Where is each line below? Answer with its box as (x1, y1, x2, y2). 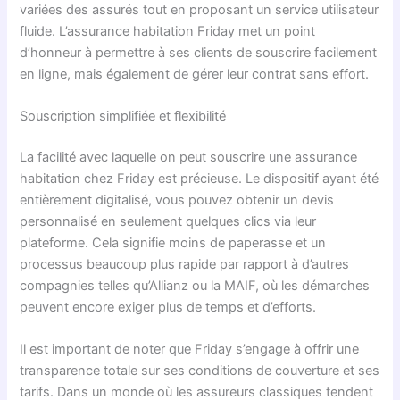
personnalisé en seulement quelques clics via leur (20, 212, 317, 229)
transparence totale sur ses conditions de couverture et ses (20, 362, 380, 379)
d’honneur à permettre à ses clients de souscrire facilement (20, 44, 378, 61)
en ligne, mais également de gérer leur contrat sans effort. (20, 65, 370, 82)
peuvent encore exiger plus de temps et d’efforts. (20, 298, 317, 315)
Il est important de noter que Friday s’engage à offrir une (20, 341, 360, 358)
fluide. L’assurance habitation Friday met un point (20, 22, 316, 39)
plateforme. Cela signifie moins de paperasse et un (20, 234, 327, 251)
